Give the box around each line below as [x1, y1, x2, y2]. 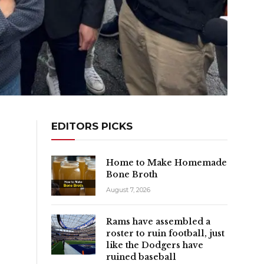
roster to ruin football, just [106, 227, 225, 239]
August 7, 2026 [106, 185, 150, 194]
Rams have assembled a [106, 216, 210, 227]
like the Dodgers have [106, 239, 203, 250]
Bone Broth [106, 169, 157, 180]
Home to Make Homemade [106, 157, 227, 168]
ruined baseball [106, 251, 176, 262]
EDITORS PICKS [51, 120, 133, 132]
